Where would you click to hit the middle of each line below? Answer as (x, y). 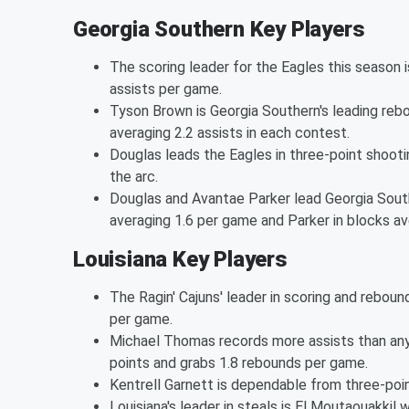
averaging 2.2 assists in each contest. (230, 132)
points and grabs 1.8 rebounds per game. (239, 362)
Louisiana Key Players (180, 259)
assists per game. (166, 89)
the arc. (134, 176)
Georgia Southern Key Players (219, 29)
